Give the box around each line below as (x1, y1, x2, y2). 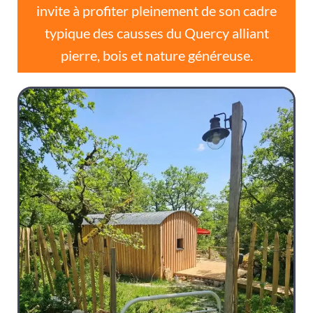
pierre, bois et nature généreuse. (60, 47, 253, 64)
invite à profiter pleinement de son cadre (36, 2, 277, 19)
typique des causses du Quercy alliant (44, 24, 269, 41)
